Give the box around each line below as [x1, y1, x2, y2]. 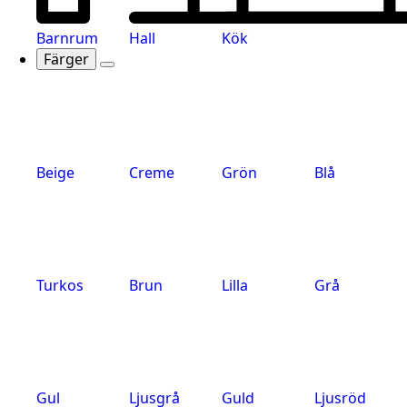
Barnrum [36, 28, 98, 48]
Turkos [36, 275, 84, 295]
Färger [44, 49, 89, 69]
